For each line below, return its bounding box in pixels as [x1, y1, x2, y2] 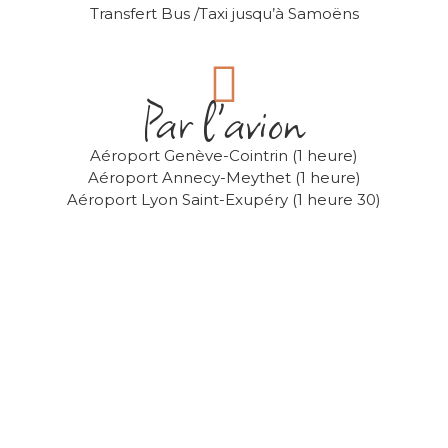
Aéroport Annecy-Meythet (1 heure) [87, 167, 361, 187]
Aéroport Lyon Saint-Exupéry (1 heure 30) [67, 189, 381, 209]
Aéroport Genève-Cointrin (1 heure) [90, 145, 358, 165]
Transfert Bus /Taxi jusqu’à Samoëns [89, 4, 359, 24]
